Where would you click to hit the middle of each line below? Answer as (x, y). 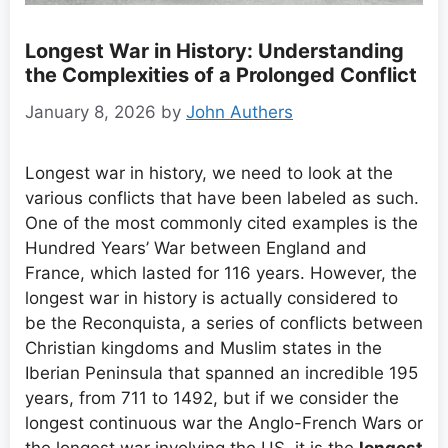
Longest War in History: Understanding (214, 51)
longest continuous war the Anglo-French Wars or (224, 423)
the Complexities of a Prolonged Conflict (221, 75)
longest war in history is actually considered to (211, 298)
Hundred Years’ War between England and (196, 248)
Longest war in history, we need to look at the (209, 173)
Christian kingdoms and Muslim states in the (203, 348)
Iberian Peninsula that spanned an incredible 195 (221, 373)
